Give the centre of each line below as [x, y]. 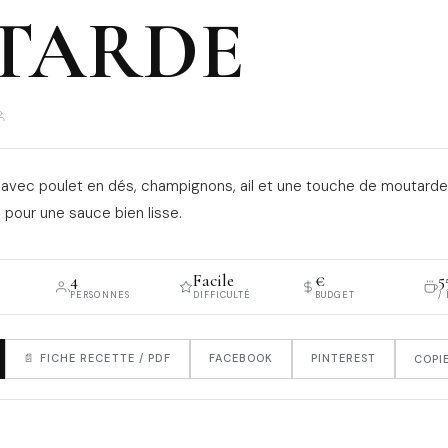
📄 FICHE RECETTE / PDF [97, 358]
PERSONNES [100, 294]
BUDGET [335, 294]
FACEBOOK [241, 358]
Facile [213, 280]
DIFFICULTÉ [222, 294]
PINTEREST [343, 358]
